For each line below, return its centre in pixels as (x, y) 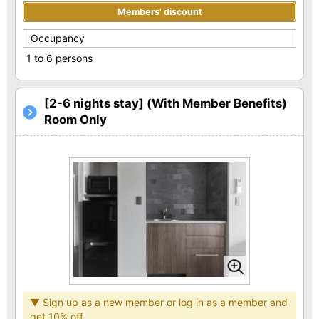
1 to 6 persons (59, 58)
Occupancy (58, 38)
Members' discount (159, 12)
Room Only (75, 120)
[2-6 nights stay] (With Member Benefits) (166, 104)
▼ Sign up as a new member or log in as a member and (159, 302)
